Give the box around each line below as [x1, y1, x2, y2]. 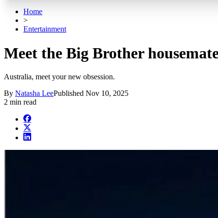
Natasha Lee [15, 89, 54, 98]
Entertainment [23, 25, 66, 34]
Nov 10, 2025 [86, 89, 128, 98]
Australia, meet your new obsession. [4, 73, 115, 81]
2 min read [4, 98, 36, 107]
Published [54, 89, 86, 98]
